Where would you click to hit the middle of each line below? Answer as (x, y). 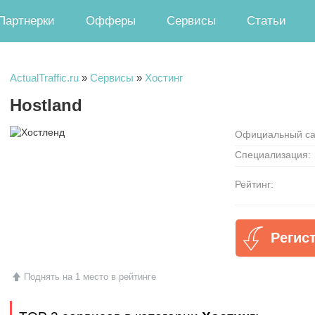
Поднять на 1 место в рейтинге (90, 277)
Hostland (46, 105)
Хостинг (164, 78)
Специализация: (273, 155)
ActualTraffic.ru (44, 78)
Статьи (266, 21)
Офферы (111, 21)
